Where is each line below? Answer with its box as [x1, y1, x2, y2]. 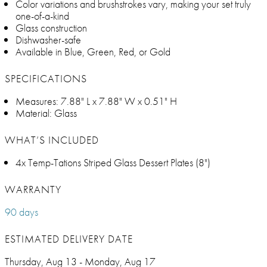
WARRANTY [5, 182, 61, 197]
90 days [5, 205, 38, 219]
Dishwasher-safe [15, 33, 81, 47]
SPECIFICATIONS [5, 72, 87, 86]
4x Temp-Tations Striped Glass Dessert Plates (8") [15, 156, 210, 170]
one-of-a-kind [15, 9, 69, 23]
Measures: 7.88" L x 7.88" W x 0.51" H [15, 94, 177, 108]
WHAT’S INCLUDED [5, 133, 99, 147]
